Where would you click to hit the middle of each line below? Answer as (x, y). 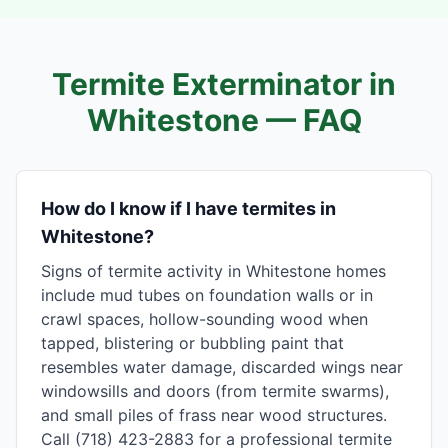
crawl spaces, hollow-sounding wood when (204, 319)
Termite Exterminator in (224, 84)
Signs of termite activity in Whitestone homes (213, 271)
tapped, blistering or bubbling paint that (192, 343)
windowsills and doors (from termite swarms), (215, 391)
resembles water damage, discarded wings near (222, 367)
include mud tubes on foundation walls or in (207, 295)
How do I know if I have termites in (188, 208)
